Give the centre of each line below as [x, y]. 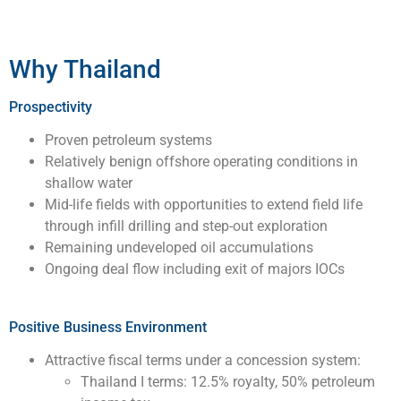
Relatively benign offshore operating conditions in [201, 161]
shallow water [89, 183]
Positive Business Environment [108, 327]
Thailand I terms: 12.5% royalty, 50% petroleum [228, 381]
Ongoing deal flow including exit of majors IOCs [195, 269]
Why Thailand [85, 69]
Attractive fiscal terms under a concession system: [203, 360]
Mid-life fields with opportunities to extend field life [204, 204]
